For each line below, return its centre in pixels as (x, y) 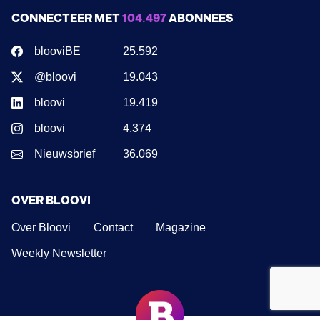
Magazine (181, 227)
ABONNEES (200, 19)
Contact (113, 227)
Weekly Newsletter (59, 253)
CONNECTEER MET (67, 19)
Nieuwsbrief (65, 154)
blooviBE (57, 51)
